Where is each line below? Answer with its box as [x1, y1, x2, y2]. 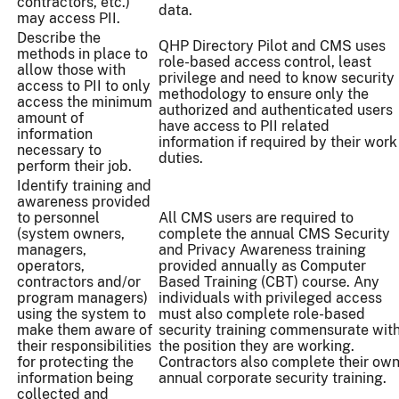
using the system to [17, 305, 146, 323]
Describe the [17, 29, 101, 47]
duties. [159, 150, 203, 167]
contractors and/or [17, 273, 141, 291]
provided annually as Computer [159, 257, 366, 275]
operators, [17, 257, 85, 275]
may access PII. [17, 10, 120, 28]
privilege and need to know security [159, 69, 395, 87]
